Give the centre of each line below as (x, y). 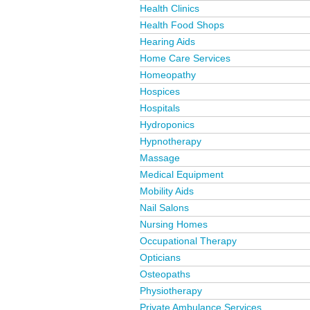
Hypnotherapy (171, 141)
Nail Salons (164, 208)
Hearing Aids (167, 42)
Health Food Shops (182, 25)
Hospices (160, 91)
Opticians (160, 257)
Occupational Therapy (188, 241)
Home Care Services (185, 58)
